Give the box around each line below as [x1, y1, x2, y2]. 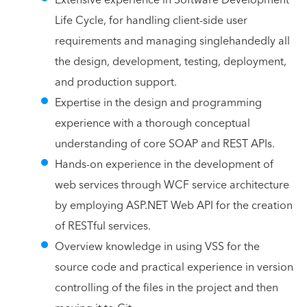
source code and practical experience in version [55, 257, 293, 277]
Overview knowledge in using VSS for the [55, 236, 260, 256]
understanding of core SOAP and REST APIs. [55, 134, 275, 153]
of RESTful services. [55, 216, 151, 236]
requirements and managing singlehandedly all [55, 31, 290, 51]
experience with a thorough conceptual [55, 113, 250, 133]
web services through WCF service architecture [55, 175, 289, 195]
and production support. [55, 72, 177, 92]
